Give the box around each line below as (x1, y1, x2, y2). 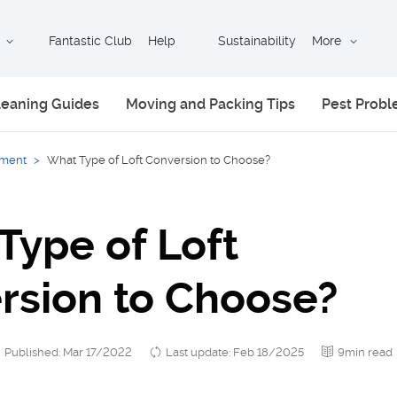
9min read (338, 345, 393, 359)
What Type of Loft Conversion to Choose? (47, 153, 270, 167)
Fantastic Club (49, 34, 132, 48)
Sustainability (218, 34, 296, 48)
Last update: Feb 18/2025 (166, 345, 304, 359)
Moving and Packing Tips (125, 96, 295, 113)
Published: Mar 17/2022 (4, 345, 132, 359)
